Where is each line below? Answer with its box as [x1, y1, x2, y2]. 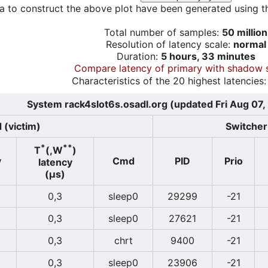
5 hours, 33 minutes [160, 50, 255, 62]
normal [233, 38, 266, 50]
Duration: [116, 50, 161, 62]
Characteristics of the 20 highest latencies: [72, 74, 266, 87]
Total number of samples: [104, 26, 222, 38]
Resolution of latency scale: [105, 38, 233, 50]
